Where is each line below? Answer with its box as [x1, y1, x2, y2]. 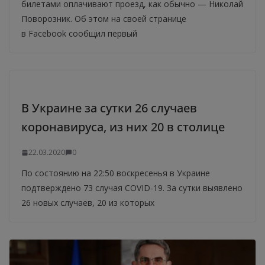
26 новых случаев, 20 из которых [21, 197, 154, 209]
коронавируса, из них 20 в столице [21, 119, 225, 135]
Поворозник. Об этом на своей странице [21, 13, 186, 25]
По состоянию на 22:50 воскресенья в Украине [21, 167, 210, 179]
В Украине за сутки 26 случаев [21, 100, 197, 117]
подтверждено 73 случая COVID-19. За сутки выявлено [21, 182, 243, 194]
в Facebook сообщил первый [21, 28, 137, 40]
